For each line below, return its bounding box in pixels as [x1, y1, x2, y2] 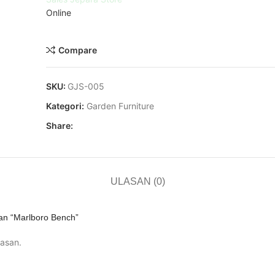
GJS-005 [68, 81, 104, 91]
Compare [58, 44, 97, 55]
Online [46, 7, 71, 18]
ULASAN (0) [110, 176, 165, 187]
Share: [46, 120, 73, 131]
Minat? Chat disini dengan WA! [46, 21, 168, 31]
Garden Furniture [87, 101, 154, 111]
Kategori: [46, 101, 84, 111]
